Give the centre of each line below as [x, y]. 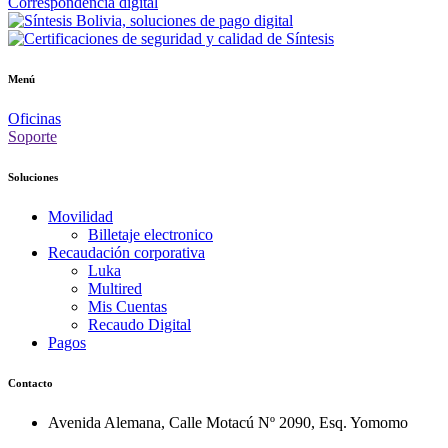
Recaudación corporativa [126, 253]
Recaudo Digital [139, 325]
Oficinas [34, 119]
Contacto [30, 383]
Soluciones [33, 177]
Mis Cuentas [127, 307]
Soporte [32, 137]
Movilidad [80, 217]
